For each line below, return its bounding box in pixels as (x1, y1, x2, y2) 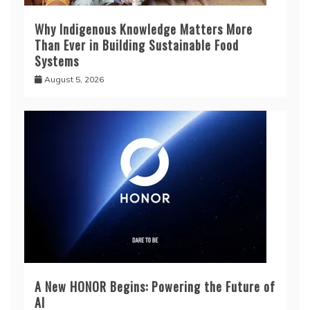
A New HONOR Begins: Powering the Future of (35, 277, 275, 295)
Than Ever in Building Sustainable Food (35, 36, 239, 54)
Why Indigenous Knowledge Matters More (35, 20, 253, 38)
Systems (35, 52, 79, 70)
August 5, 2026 (44, 74, 104, 84)
